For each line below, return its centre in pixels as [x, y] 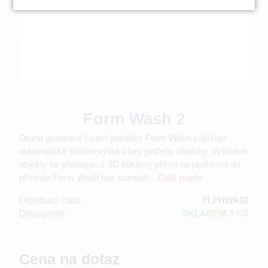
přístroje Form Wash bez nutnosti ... [89, 177]
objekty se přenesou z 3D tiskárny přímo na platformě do [130, 164]
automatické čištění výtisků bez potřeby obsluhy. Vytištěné [133, 151]
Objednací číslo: [51, 200]
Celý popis [180, 177]
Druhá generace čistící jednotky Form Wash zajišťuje [123, 138]
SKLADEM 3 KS [215, 213]
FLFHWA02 [226, 200]
